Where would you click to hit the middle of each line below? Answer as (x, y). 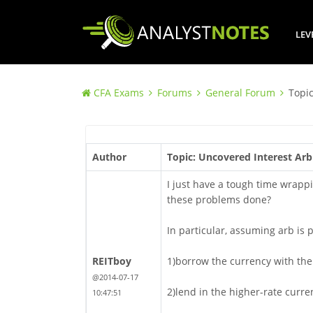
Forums (175, 93)
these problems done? (219, 200)
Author (109, 157)
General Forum (240, 93)
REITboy (111, 261)
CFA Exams (119, 93)
